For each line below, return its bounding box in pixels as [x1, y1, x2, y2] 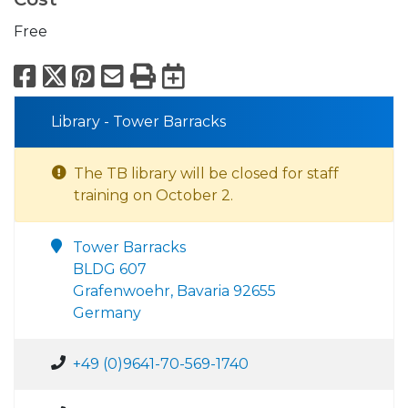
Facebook [42, 60, 165, 92]
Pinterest [100, 60, 215, 92]
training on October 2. [74, 187, 233, 205]
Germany [73, 304, 141, 322]
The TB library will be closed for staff [74, 165, 339, 183]
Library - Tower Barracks [51, 113, 226, 131]
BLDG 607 [73, 260, 147, 279]
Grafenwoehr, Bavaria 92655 [73, 282, 276, 301]
